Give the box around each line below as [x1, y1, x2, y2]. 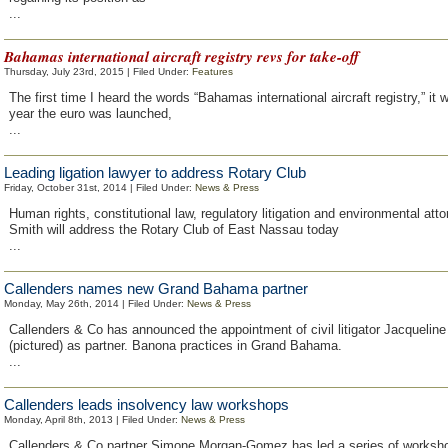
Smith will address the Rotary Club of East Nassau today [9, 222, 339, 237]
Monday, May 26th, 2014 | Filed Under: [4, 298, 187, 309]
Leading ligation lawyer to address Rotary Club [4, 164, 306, 181]
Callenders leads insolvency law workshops [4, 396, 289, 413]
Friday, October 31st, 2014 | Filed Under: [4, 182, 195, 193]
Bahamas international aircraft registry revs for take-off [4, 46, 359, 67]
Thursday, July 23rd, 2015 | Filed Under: [4, 66, 192, 77]
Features [192, 66, 233, 77]
